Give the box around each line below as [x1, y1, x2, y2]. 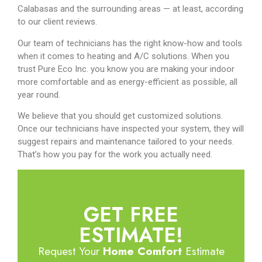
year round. [18, 89, 60, 100]
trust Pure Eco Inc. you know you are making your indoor [18, 63, 235, 74]
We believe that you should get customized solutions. [18, 111, 223, 122]
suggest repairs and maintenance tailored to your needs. [18, 136, 234, 147]
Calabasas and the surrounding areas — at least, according [18, 4, 243, 15]
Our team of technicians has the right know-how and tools [18, 37, 242, 49]
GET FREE [84, 199, 178, 229]
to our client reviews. [18, 16, 102, 27]
